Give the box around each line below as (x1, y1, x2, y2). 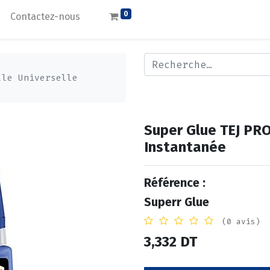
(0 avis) (222, 216, 260, 227)
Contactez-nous (10, 11, 81, 22)
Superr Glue (144, 195, 209, 210)
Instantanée (144, 139, 226, 156)
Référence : (144, 175, 206, 190)
